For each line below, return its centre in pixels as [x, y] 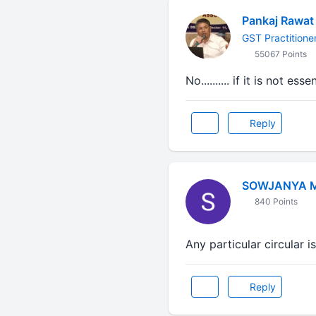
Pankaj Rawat [278, 20]
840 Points [275, 201]
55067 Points [279, 54]
